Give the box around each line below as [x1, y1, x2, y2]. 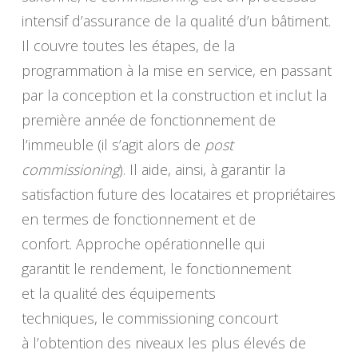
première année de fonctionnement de [21, 110, 276, 130]
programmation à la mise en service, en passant [21, 61, 332, 81]
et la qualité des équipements [21, 284, 216, 304]
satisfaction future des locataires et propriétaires [21, 185, 336, 205]
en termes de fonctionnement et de [21, 209, 256, 229]
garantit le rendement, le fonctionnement [21, 259, 291, 279]
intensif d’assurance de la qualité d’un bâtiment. [21, 11, 331, 31]
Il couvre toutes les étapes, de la [21, 36, 235, 56]
